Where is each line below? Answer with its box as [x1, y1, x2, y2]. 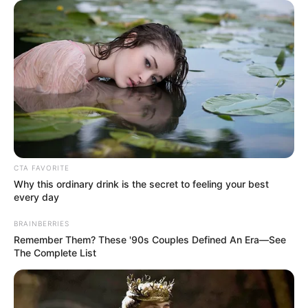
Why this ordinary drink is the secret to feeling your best [14, 177, 269, 190]
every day [14, 190, 59, 203]
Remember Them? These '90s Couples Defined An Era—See [14, 233, 286, 245]
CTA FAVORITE [14, 163, 69, 172]
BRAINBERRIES [14, 219, 69, 228]
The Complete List [14, 246, 96, 258]
